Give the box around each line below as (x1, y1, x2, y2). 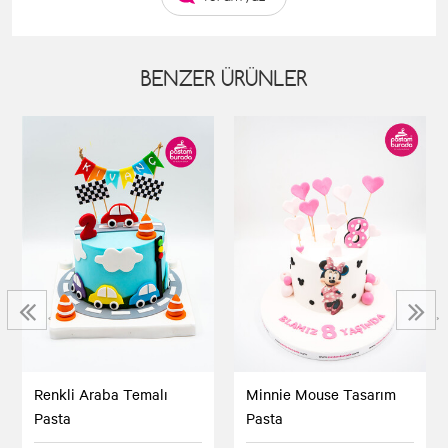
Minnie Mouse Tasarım (246, 384, 396, 405)
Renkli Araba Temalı (34, 383, 168, 404)
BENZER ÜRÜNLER (140, 64, 308, 91)
